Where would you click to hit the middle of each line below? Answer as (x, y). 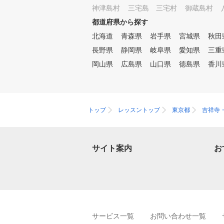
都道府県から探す (120, 22)
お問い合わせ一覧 (178, 216)
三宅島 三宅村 (152, 8)
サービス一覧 (113, 216)
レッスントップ (139, 110)
